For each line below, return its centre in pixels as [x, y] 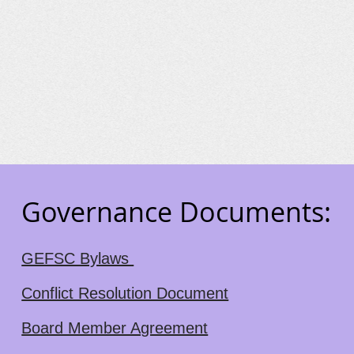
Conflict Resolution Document [125, 293]
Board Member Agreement [115, 328]
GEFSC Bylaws [78, 258]
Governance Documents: [177, 212]
